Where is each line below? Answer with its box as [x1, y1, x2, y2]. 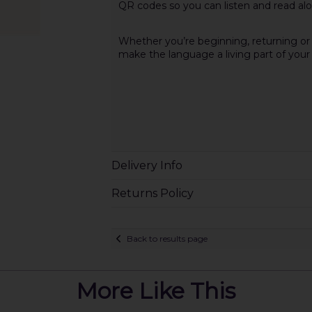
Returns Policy [111, 186, 194, 200]
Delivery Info [111, 158, 182, 172]
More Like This [76, 276, 236, 304]
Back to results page [126, 233, 208, 244]
